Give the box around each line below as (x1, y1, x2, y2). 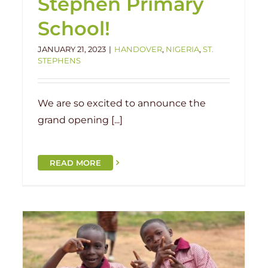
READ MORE (50, 158, 101, 167)
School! (38, 16, 110, 40)
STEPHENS (38, 55, 81, 65)
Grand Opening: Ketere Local (80, 246, 237, 260)
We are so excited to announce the (38, 97, 206, 109)
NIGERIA (166, 44, 199, 54)
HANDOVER (114, 44, 162, 54)
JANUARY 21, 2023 (38, 44, 106, 54)
